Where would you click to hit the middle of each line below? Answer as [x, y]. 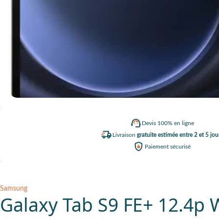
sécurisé [180, 147]
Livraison [125, 135]
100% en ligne [175, 123]
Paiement [157, 147]
